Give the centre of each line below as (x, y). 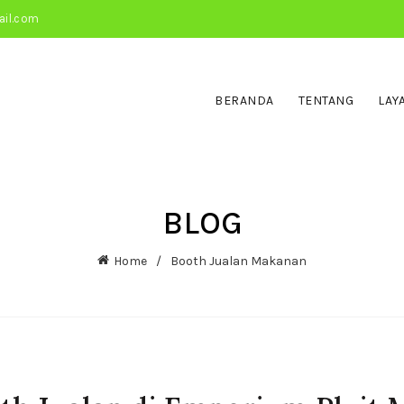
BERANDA (244, 101)
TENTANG (326, 101)
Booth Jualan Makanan (239, 261)
